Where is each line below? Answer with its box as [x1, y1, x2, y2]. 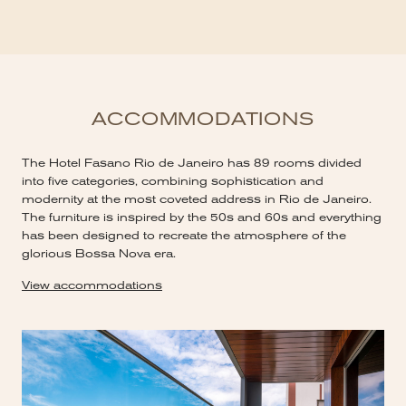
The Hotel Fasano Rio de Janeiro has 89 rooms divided [22, 157, 362, 170]
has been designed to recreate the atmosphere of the [22, 229, 346, 243]
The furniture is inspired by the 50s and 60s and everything [22, 211, 382, 225]
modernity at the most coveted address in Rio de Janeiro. [22, 193, 372, 207]
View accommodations [22, 279, 162, 293]
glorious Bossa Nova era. [22, 247, 176, 261]
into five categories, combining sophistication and [22, 175, 324, 188]
